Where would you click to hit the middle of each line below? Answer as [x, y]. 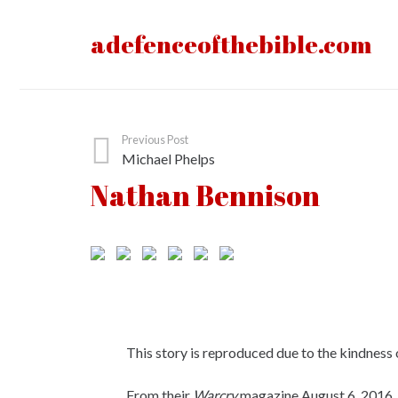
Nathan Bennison [205, 195]
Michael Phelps [169, 159]
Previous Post [155, 139]
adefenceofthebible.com [231, 44]
